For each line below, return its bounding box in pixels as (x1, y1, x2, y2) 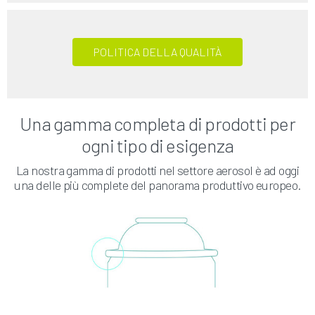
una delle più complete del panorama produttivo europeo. (14, 177, 301, 193)
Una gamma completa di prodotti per (20, 112, 295, 135)
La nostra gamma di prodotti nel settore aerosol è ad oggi (16, 162, 299, 179)
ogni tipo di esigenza (82, 134, 233, 157)
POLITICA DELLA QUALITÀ (94, 45, 221, 59)
